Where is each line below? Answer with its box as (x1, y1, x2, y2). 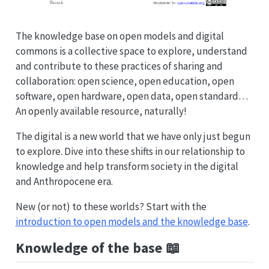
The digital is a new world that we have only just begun (15, 130, 250, 144)
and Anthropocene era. (15, 175, 113, 189)
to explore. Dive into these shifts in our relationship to (15, 145, 245, 159)
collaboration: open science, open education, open (15, 74, 234, 88)
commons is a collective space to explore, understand (15, 44, 247, 58)
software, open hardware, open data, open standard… (15, 89, 248, 103)
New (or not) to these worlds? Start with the (15, 200, 207, 214)
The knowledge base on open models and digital (15, 29, 224, 43)
